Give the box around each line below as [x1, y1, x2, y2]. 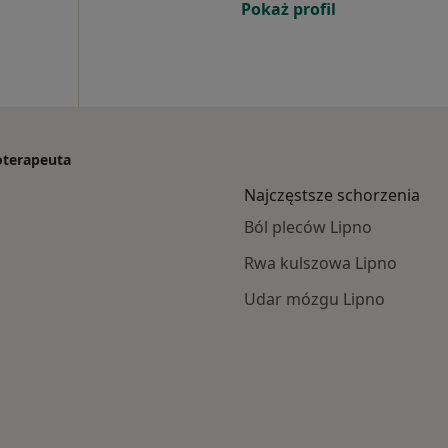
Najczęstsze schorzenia [244, 184, 420, 206]
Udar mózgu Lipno [244, 288, 385, 310]
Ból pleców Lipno [244, 216, 372, 238]
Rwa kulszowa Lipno [244, 252, 397, 274]
